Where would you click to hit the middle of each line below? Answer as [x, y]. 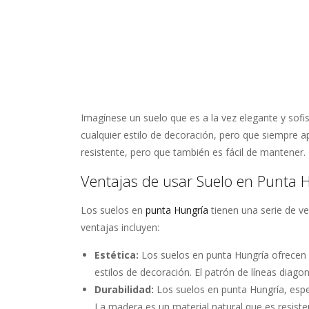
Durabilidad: [124, 289]
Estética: [117, 255]
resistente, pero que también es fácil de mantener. [193, 152]
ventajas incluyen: [120, 227]
